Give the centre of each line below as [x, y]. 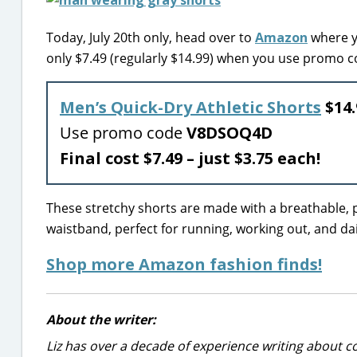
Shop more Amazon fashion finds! [184, 264]
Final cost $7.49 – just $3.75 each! [190, 158]
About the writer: [101, 320]
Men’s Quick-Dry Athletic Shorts [190, 107]
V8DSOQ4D [229, 133]
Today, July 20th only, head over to [151, 37]
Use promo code [123, 133]
